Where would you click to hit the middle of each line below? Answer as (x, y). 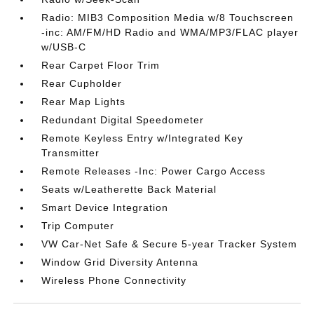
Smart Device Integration (105, 207)
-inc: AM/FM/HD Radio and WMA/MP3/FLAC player (170, 32)
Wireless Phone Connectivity (114, 280)
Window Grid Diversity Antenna (120, 262)
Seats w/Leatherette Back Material (129, 189)
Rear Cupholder (82, 83)
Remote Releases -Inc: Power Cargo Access (154, 171)
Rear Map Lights (84, 102)
